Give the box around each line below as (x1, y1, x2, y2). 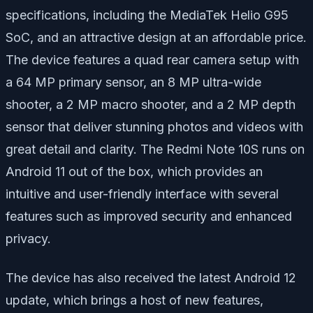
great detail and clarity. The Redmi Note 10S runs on (6, 142, 305, 157)
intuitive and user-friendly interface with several (6, 187, 279, 202)
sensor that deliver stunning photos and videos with (6, 119, 303, 135)
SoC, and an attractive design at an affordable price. (6, 30, 307, 45)
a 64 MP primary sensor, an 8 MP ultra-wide (6, 75, 261, 90)
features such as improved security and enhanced (6, 209, 292, 224)
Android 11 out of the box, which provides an (6, 164, 263, 180)
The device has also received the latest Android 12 (6, 270, 296, 286)
